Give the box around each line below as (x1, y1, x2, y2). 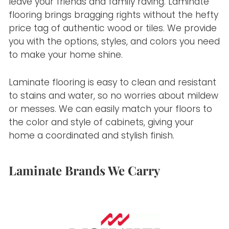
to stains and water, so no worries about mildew (9, 89, 219, 102)
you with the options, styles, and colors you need (9, 35, 220, 48)
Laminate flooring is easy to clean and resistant (9, 76, 217, 88)
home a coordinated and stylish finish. (9, 129, 175, 142)
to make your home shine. (9, 48, 123, 61)
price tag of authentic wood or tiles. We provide (9, 21, 217, 34)
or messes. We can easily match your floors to (9, 102, 213, 115)
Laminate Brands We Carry (9, 162, 161, 179)
